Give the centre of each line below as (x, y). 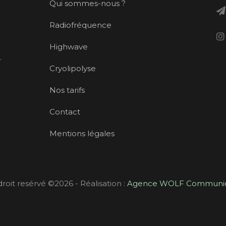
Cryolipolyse (72, 68)
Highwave (68, 46)
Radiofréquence (80, 25)
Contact (65, 111)
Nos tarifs (67, 90)
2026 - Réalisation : (91, 183)
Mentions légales (82, 133)
